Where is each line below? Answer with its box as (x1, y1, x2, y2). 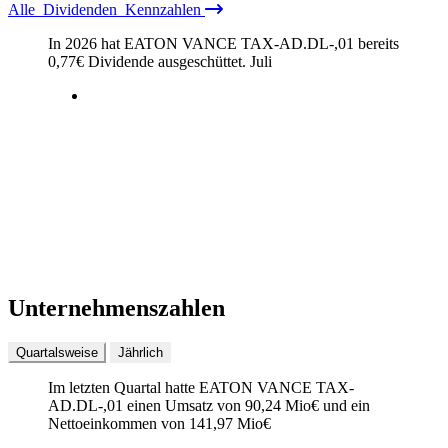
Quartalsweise (16, 344, 98, 360)
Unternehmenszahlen (8, 295, 225, 322)
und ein (319, 396, 370, 414)
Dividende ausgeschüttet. (84, 53, 250, 71)
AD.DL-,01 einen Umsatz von (48, 396, 245, 414)
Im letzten (48, 378, 114, 396)
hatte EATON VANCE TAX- (161, 378, 354, 396)
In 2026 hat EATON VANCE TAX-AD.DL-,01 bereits (48, 35, 399, 53)
